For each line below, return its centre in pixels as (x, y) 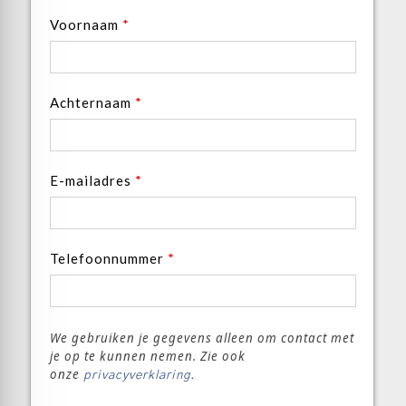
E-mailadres (92, 180)
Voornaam (86, 24)
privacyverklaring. (137, 375)
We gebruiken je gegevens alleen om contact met (202, 338)
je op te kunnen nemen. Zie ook (148, 356)
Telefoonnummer (109, 258)
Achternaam (92, 102)
